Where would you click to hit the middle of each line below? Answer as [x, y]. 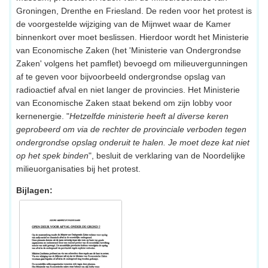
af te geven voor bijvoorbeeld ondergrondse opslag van [121, 77]
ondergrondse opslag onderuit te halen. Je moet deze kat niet [133, 143]
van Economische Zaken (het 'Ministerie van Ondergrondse [129, 51]
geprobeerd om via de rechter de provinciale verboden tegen [131, 130]
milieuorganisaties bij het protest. [78, 169]
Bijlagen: [34, 191]
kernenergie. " [43, 116]
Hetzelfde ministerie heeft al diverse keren [149, 116]
